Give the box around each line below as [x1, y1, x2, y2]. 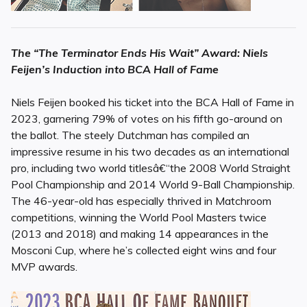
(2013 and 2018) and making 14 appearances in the [11, 227, 269, 241]
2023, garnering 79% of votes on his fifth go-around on [11, 112, 282, 126]
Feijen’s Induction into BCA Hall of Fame [11, 62, 219, 77]
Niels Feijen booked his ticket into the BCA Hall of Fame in [11, 95, 294, 110]
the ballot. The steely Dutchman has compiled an [11, 128, 249, 143]
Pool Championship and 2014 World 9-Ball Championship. [11, 177, 295, 192]
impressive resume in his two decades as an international [11, 145, 289, 159]
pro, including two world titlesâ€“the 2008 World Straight [11, 161, 291, 175]
